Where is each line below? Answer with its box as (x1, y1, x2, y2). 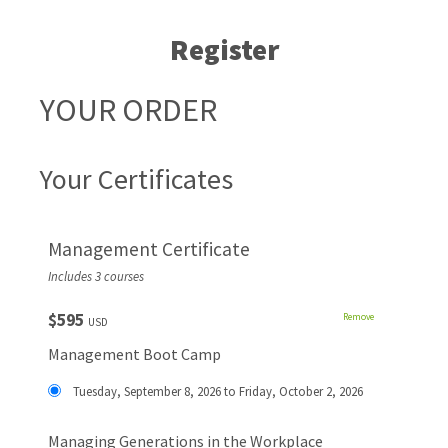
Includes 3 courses (47, 268, 144, 284)
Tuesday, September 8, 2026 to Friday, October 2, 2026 (72, 383, 363, 399)
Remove (342, 311, 374, 323)
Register (169, 32, 279, 68)
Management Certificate (47, 237, 250, 261)
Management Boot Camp (47, 344, 221, 364)
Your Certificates (40, 161, 234, 197)
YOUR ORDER (40, 90, 218, 130)
